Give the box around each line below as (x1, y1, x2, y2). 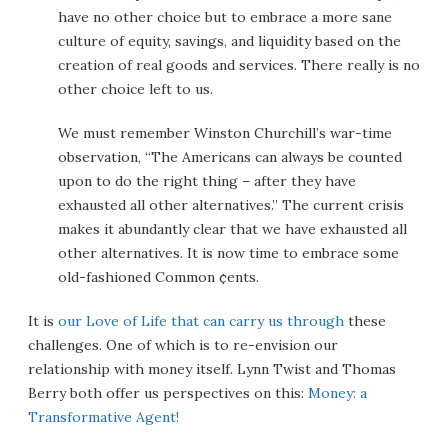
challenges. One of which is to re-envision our (28, 336, 338, 354)
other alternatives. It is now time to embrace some (58, 244, 399, 262)
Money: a (308, 384, 367, 402)
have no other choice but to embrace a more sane (58, 8, 392, 26)
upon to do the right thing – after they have (58, 172, 356, 190)
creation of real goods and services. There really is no (58, 56, 420, 74)
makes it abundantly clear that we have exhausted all (58, 220, 407, 238)
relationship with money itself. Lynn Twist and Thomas (28, 360, 396, 378)
